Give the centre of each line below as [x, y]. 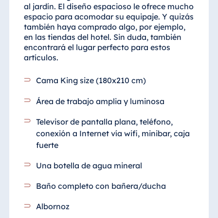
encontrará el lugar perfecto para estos [97, 47]
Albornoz [54, 207]
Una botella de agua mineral [89, 166]
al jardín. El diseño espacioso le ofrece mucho [109, 7]
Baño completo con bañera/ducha [101, 186]
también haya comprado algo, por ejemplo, [104, 27]
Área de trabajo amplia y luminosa [100, 101]
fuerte [47, 145]
